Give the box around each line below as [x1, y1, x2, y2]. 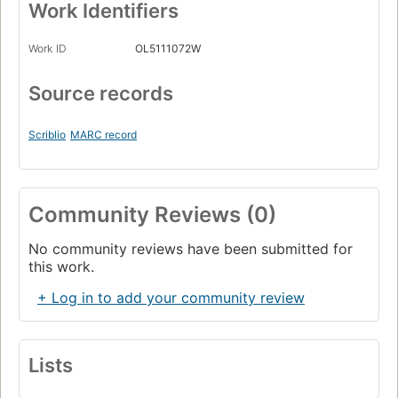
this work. [28, 258, 94, 276]
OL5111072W [135, 42, 201, 56]
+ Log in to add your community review [37, 289, 305, 307]
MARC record [70, 128, 137, 142]
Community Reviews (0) [28, 202, 276, 228]
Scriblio [28, 128, 66, 142]
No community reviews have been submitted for [28, 240, 353, 259]
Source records [28, 82, 173, 106]
